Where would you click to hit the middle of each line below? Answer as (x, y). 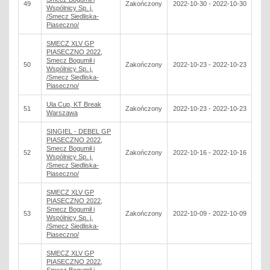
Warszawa (62, 113)
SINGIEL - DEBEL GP (79, 131)
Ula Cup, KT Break (74, 104)
